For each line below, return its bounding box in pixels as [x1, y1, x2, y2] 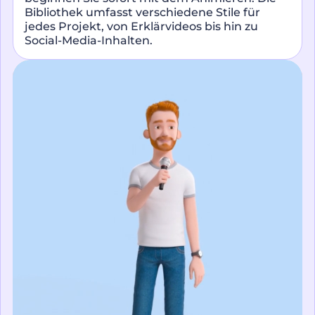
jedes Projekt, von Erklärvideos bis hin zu [25, 19, 258, 33]
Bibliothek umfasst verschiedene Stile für [25, 5, 260, 19]
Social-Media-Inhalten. [25, 33, 153, 47]
